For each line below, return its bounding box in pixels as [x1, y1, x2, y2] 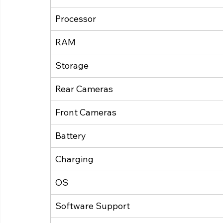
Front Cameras [55, 107, 116, 118]
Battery [55, 130, 86, 142]
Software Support [55, 200, 130, 212]
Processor [55, 13, 96, 25]
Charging [55, 153, 94, 165]
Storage [55, 60, 89, 72]
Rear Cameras [55, 83, 113, 95]
